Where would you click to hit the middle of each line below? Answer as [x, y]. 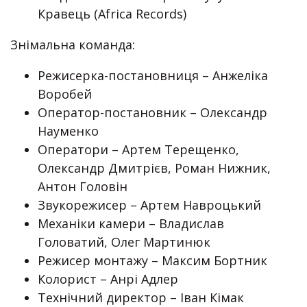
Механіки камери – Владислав [131, 224]
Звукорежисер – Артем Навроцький [149, 205]
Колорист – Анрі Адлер [108, 279]
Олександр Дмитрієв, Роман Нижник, [154, 168]
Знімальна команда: [73, 45]
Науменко [68, 131]
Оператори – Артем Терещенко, [138, 150]
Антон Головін [83, 187]
